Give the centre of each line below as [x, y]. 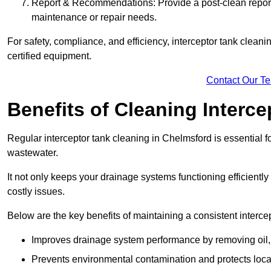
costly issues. [36, 192]
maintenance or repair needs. [94, 18]
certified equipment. [49, 56]
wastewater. [33, 153]
